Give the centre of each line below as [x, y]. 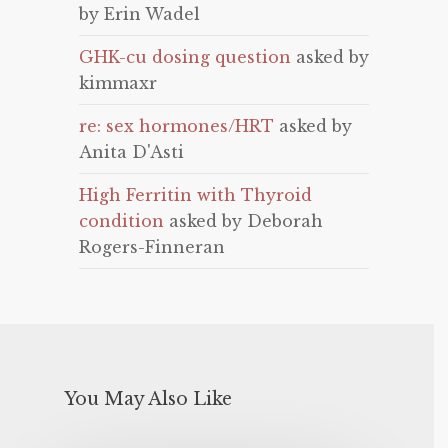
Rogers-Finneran [152, 247]
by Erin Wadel [139, 14]
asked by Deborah [243, 221]
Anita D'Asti [131, 152]
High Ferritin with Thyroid [195, 195]
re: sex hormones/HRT [176, 126]
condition [121, 221]
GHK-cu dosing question [185, 57]
